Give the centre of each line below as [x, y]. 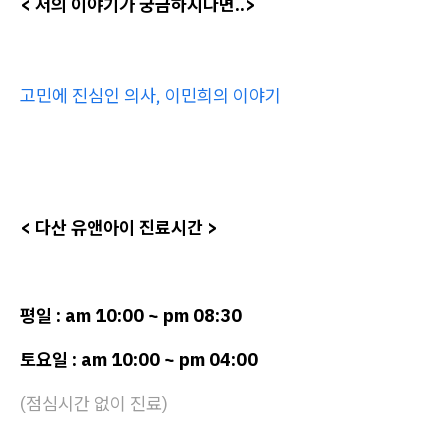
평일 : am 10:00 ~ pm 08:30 [131, 315]
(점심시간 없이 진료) [94, 403]
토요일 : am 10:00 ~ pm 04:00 [139, 359]
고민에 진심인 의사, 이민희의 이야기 [150, 95]
